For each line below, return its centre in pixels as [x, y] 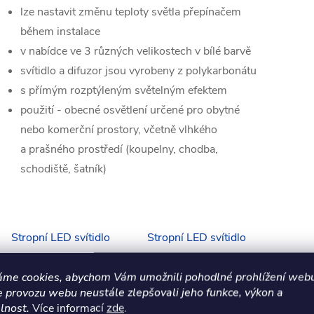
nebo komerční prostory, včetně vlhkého [119, 130]
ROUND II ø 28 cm [60, 258]
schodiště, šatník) [63, 169]
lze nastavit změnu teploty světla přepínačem [131, 12]
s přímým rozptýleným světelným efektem [124, 91]
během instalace [60, 32]
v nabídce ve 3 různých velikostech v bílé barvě [136, 52]
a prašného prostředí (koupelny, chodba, [119, 150]
